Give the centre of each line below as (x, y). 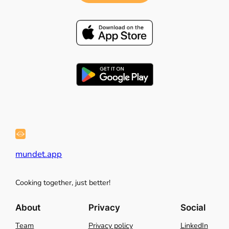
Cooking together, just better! (63, 182)
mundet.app (39, 154)
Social (193, 208)
